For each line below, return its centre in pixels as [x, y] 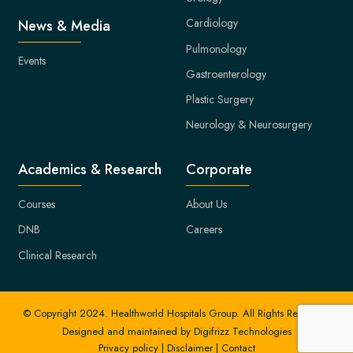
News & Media [65, 26]
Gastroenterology [226, 74]
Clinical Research [58, 255]
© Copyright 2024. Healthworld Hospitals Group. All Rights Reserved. [176, 314]
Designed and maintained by [128, 332]
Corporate [219, 169]
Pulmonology [216, 48]
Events [32, 61]
